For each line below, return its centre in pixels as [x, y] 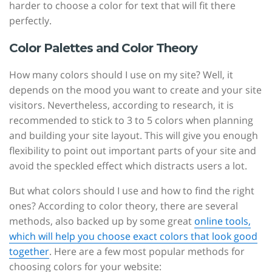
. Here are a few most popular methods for [147, 251]
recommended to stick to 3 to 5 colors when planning [131, 120]
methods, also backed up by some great [102, 221]
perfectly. [30, 21]
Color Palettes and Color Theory [103, 48]
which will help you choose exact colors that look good [133, 236]
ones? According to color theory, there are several [124, 206]
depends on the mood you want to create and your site [135, 90]
